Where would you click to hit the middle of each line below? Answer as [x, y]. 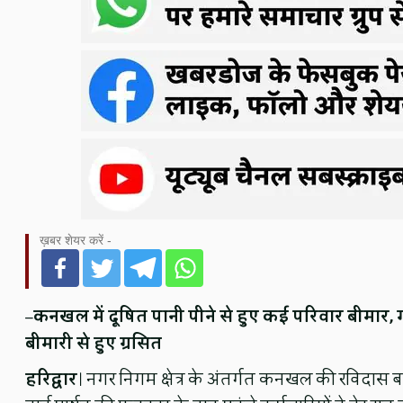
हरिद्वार [51, 380]
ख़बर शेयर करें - [75, 241]
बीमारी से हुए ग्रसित [93, 344]
